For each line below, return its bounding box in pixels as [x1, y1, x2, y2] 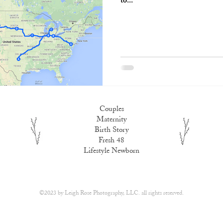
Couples [99, 106, 124, 113]
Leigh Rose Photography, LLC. [63, 190, 141, 196]
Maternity [96, 116, 127, 123]
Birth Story [94, 126, 129, 134]
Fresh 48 [99, 137, 124, 144]
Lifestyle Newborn [84, 147, 139, 155]
